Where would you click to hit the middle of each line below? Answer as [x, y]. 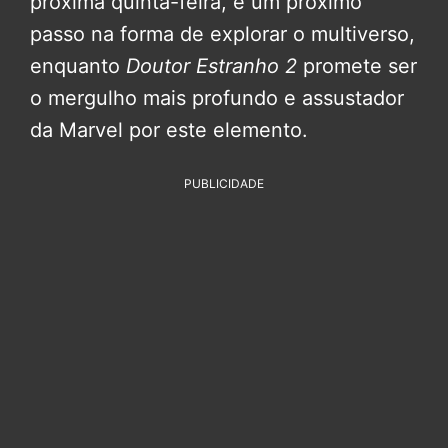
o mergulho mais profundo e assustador [217, 97]
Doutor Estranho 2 [211, 65]
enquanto [78, 65]
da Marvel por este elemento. [169, 129]
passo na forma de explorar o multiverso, [222, 33]
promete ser [357, 65]
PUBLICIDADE [224, 183]
